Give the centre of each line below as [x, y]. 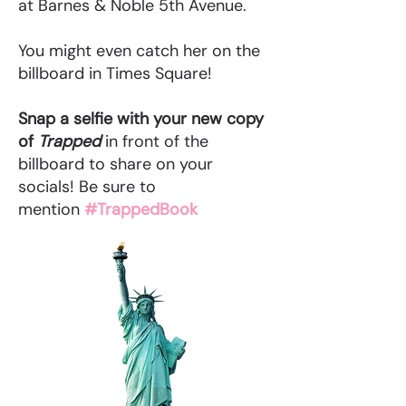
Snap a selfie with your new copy [141, 119]
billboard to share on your [116, 164]
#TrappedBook [141, 209]
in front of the [155, 141]
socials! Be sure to [87, 187]
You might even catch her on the [139, 51]
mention [51, 209]
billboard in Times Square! [115, 73]
